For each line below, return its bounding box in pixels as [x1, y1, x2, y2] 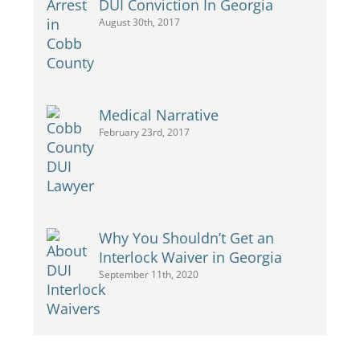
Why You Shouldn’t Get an [98, 228, 274, 248]
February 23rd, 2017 [98, 125, 190, 140]
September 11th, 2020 [98, 268, 198, 282]
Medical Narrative [98, 105, 219, 125]
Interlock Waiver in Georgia [98, 247, 282, 268]
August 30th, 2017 [98, 15, 180, 30]
